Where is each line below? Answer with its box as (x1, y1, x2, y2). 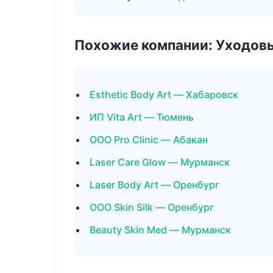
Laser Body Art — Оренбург (90, 179, 219, 191)
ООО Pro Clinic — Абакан (90, 133, 208, 146)
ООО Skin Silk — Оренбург (90, 201, 214, 213)
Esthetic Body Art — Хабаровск (90, 88, 238, 101)
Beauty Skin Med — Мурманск (90, 224, 231, 236)
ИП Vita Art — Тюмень (90, 111, 194, 123)
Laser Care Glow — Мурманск (90, 156, 230, 168)
